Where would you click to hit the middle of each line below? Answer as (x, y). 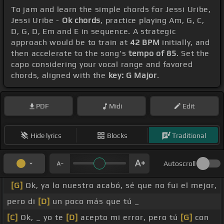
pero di (22, 201)
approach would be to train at (70, 42)
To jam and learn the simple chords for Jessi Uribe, (111, 9)
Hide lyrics (46, 135)
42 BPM (145, 42)
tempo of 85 (152, 53)
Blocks (117, 135)
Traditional (189, 135)
